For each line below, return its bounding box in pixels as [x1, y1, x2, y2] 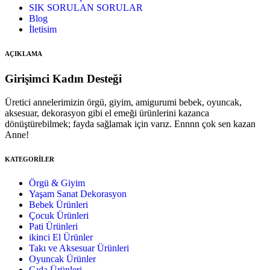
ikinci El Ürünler [29, 231, 93, 242]
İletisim [29, 24, 57, 35]
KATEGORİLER [5, 155, 54, 163]
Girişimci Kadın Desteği [5, 72, 122, 85]
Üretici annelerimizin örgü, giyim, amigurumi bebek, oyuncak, [5, 96, 242, 107]
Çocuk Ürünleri [29, 210, 89, 221]
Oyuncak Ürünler [29, 253, 96, 264]
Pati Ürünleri [29, 221, 78, 231]
